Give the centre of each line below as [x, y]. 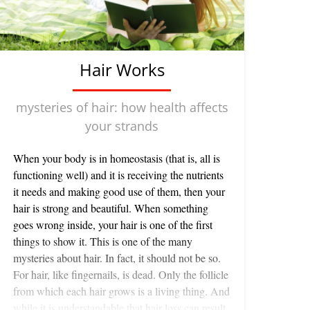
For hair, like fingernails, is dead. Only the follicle [121, 275]
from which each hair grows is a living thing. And [121, 291]
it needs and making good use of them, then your [119, 192]
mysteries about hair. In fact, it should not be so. [117, 258]
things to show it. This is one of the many [103, 241]
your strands [122, 126]
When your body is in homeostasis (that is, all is [117, 158]
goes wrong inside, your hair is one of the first [113, 225]
